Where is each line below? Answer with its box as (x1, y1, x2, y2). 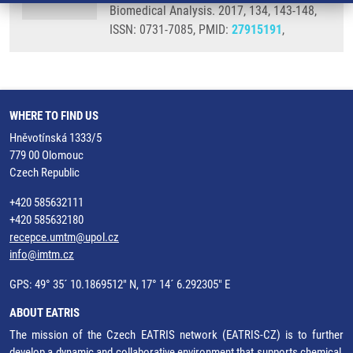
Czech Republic (9, 165, 80, 180)
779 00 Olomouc (9, 148, 84, 162)
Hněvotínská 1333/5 (9, 131, 102, 145)
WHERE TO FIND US (9, 109, 98, 123)
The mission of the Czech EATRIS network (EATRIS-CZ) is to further (9, 328, 344, 342)
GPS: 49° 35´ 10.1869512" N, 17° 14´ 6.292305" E (9, 277, 230, 292)
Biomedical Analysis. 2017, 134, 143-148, (110, 3, 317, 18)
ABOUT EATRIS (9, 306, 80, 320)
